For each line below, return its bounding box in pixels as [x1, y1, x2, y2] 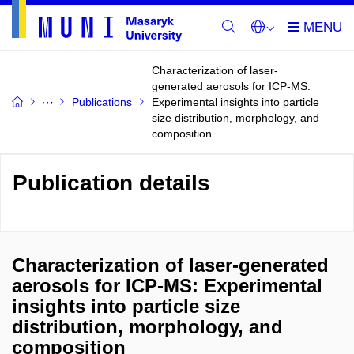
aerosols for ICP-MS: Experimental [12, 275, 322, 296]
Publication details [13, 171, 210, 195]
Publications [72, 96, 132, 108]
